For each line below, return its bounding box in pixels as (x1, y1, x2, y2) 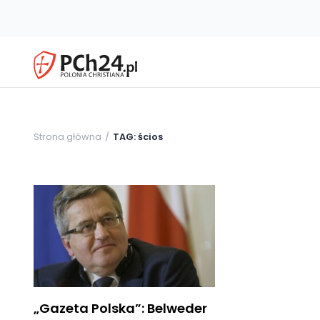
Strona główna (34, 130, 101, 143)
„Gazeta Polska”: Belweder (34, 299, 207, 317)
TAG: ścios (113, 130, 163, 143)
